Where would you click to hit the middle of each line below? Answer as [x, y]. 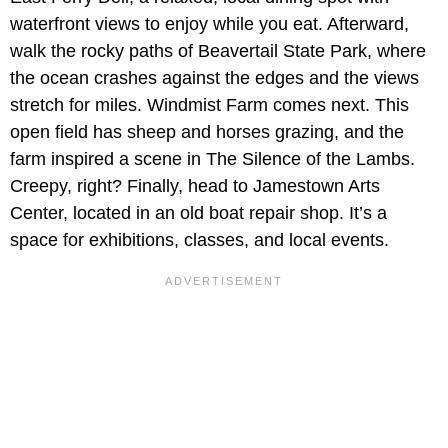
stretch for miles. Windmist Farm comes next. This [209, 105]
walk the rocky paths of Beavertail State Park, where [218, 51]
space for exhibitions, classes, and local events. [199, 240]
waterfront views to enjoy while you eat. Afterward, [209, 24]
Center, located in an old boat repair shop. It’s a [198, 213]
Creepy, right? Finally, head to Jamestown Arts [195, 186]
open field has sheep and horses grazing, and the [207, 132]
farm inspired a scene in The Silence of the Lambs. [212, 159]
